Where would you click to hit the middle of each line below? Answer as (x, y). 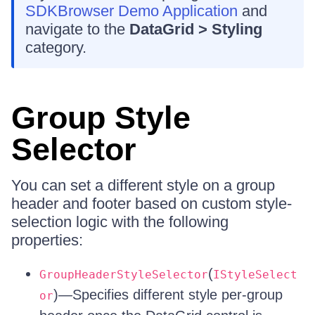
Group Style (101, 118)
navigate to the (77, 29)
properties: (47, 240)
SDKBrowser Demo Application (131, 11)
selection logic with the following (120, 222)
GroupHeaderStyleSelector (124, 275)
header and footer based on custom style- (152, 204)
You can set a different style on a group (143, 185)
